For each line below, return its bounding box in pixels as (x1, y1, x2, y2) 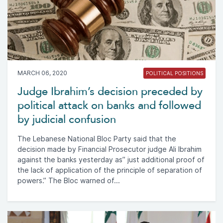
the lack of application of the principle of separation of (17, 166, 202, 174)
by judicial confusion (17, 112, 116, 126)
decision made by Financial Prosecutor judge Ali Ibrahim (17, 145, 202, 153)
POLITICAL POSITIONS (146, 70, 203, 76)
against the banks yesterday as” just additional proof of (17, 155, 205, 164)
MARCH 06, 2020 (17, 69, 67, 77)
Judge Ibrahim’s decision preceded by (17, 85, 203, 98)
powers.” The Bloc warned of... (17, 176, 120, 185)
